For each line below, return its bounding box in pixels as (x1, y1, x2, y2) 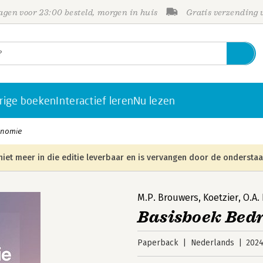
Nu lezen (133, 94, 176, 107)
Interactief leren (56, 94, 134, 107)
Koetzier (203, 192, 238, 203)
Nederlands (190, 238, 234, 248)
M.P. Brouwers (137, 192, 198, 203)
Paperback (137, 238, 178, 248)
